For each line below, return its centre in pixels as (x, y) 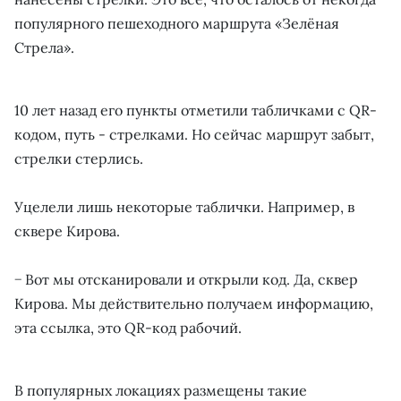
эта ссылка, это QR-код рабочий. (128, 328)
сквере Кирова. (67, 231)
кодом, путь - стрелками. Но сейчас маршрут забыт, (194, 134)
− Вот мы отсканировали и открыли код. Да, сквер (186, 279)
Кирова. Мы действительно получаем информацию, (194, 303)
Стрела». (44, 47)
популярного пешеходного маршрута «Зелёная (177, 23)
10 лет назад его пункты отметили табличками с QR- (196, 110)
